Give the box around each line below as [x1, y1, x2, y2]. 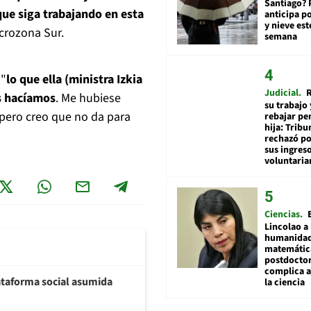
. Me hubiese [56, 90, 121, 108]
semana [264, 29, 297, 44]
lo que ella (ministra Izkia [6, 71, 142, 89]
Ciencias [264, 207, 300, 221]
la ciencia [264, 275, 305, 289]
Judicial [264, 85, 299, 100]
